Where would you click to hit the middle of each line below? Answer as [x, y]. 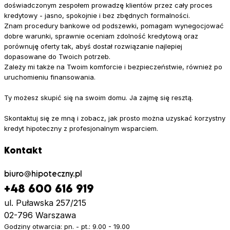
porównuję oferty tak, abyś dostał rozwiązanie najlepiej [93, 46]
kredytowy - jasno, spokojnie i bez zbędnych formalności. [97, 15]
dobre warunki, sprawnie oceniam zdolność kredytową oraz [101, 36]
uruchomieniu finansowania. [50, 77]
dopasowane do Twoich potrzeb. [57, 56]
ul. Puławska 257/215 [45, 203]
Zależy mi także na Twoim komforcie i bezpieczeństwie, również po [113, 66]
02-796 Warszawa [40, 215]
